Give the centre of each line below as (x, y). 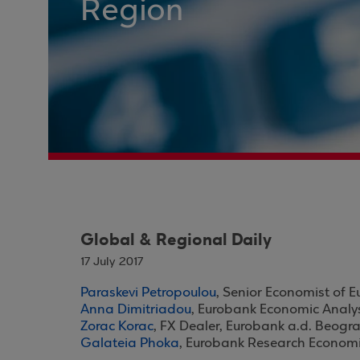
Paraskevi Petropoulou (148, 293)
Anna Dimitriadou (136, 310)
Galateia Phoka (130, 344)
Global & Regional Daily (176, 240)
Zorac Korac (117, 327)
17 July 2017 (112, 262)
